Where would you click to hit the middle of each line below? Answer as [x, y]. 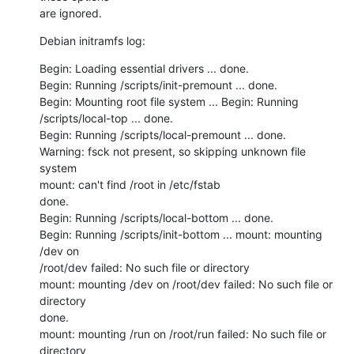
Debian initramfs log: [92, 40]
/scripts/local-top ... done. [106, 118]
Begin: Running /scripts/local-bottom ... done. [156, 217]
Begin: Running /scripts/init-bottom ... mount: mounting [181, 234]
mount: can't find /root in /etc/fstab [130, 184]
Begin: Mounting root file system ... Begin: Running [169, 101]
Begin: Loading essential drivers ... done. [144, 68]
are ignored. [71, 13]
